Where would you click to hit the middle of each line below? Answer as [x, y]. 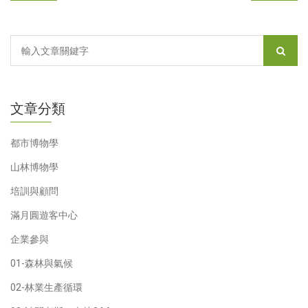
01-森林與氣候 [42, 264]
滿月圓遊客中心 [44, 216]
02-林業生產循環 [46, 288]
